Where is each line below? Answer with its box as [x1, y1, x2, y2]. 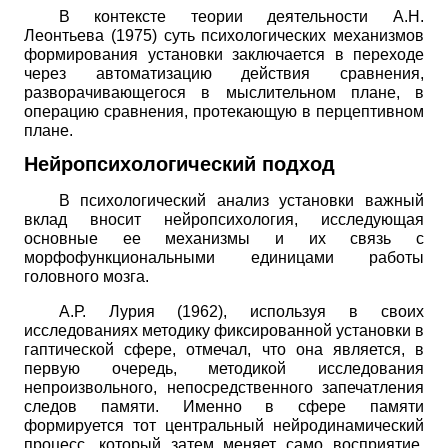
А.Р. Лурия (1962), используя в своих [58, 302, 424, 320]
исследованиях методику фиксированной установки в [24, 321, 424, 339]
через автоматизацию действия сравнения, [24, 64, 424, 82]
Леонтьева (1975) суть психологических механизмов [24, 26, 424, 44]
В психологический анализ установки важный [58, 191, 424, 209]
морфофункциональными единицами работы [24, 248, 424, 266]
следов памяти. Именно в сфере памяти [24, 397, 424, 415]
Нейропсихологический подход [24, 152, 335, 175]
